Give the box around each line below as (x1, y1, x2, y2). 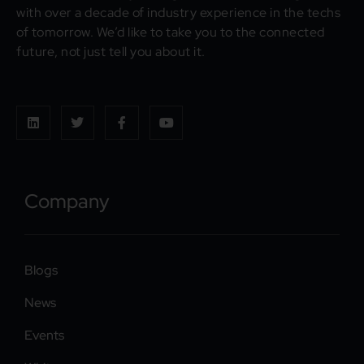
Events (24, 326, 64, 344)
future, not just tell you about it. (16, 42, 206, 60)
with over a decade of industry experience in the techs (16, 3, 340, 21)
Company (24, 188, 110, 214)
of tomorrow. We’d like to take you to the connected (16, 23, 325, 41)
